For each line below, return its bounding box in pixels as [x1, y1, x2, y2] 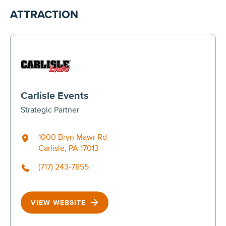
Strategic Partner [21, 104, 79, 115]
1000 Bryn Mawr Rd [38, 132, 107, 142]
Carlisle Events [21, 89, 89, 102]
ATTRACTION [10, 8, 78, 22]
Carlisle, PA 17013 [38, 143, 99, 153]
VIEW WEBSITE [31, 198, 88, 207]
